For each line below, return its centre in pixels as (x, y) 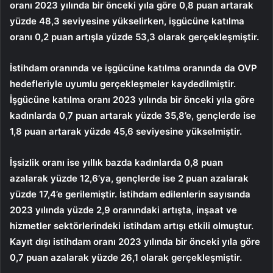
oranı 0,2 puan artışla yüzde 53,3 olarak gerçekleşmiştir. (134, 37)
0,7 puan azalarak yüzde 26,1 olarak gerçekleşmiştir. (126, 258)
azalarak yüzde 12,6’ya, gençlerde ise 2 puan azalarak (129, 179)
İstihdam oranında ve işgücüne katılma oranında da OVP (133, 68)
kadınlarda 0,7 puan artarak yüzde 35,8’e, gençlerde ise (133, 116)
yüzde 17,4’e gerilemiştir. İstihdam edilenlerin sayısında (130, 194)
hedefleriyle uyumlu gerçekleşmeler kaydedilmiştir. (123, 84)
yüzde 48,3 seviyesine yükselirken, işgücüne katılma (127, 21)
